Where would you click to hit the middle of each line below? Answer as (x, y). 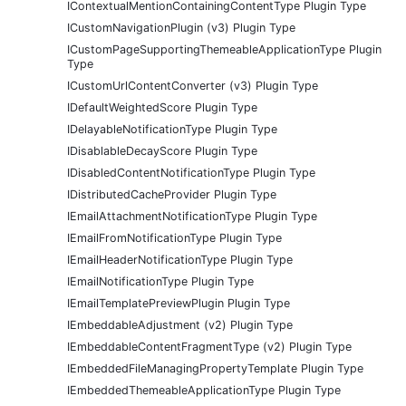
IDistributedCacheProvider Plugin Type (172, 195)
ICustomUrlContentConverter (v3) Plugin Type (193, 86)
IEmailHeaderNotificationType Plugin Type (180, 260)
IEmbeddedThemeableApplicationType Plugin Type (204, 391)
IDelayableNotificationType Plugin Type (172, 130)
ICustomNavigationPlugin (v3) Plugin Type (181, 28)
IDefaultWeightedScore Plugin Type (162, 108)
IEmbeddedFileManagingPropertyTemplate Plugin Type (215, 369)
